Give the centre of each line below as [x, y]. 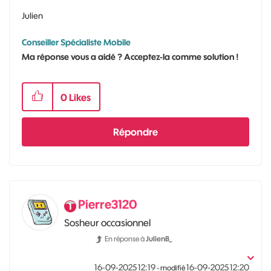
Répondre [135, 132]
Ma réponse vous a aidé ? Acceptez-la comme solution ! [130, 57]
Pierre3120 [108, 204]
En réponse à [125, 238]
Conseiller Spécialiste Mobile [76, 42]
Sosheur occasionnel [107, 222]
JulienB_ [159, 238]
